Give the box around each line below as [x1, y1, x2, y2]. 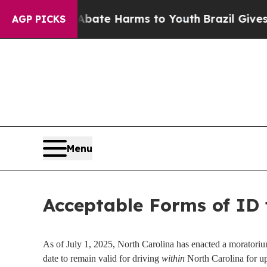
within [162, 253, 185, 264]
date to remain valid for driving [43, 253, 162, 264]
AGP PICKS [12, 13, 66, 25]
